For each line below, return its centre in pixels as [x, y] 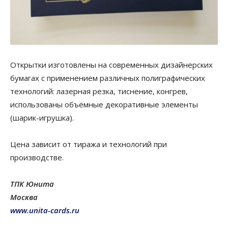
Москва [24, 197]
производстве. [37, 158]
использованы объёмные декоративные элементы [104, 105]
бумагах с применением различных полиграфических [108, 78]
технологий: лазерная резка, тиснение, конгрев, [99, 91]
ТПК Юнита [32, 184]
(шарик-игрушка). [42, 118]
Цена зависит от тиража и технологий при [89, 144]
